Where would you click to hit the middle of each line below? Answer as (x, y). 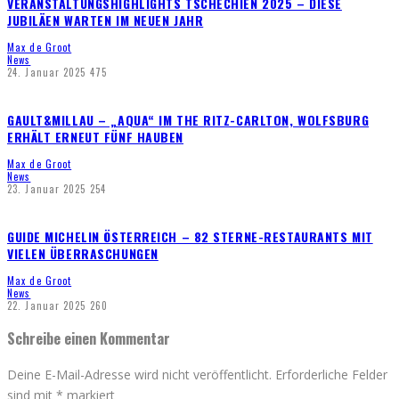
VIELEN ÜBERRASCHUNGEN (83, 253)
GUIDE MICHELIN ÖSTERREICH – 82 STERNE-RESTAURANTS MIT (190, 236)
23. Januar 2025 (47, 188)
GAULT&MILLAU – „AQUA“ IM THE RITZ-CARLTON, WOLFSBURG (188, 119)
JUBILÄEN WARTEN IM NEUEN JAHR (106, 20)
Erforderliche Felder (331, 375)
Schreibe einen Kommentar (89, 338)
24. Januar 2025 (47, 72)
